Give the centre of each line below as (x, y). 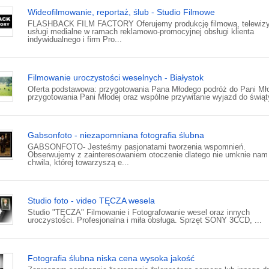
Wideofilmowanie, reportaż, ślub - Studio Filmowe (121, 12)
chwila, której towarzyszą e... (78, 163)
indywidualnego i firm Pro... (75, 40)
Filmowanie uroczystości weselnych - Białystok (116, 78)
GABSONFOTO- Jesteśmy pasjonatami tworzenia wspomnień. (137, 147)
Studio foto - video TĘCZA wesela (91, 201)
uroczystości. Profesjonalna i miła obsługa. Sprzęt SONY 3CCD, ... (145, 220)
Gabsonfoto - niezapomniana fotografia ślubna (116, 135)
